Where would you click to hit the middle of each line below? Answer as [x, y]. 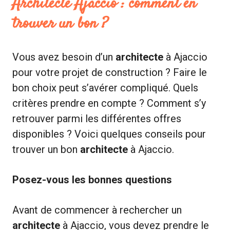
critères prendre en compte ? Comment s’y [109, 103]
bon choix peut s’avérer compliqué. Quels [105, 88]
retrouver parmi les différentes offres [97, 118]
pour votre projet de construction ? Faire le [110, 72]
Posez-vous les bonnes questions [92, 179]
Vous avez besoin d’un [64, 57]
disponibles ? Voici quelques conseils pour [109, 134]
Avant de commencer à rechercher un [97, 210]
